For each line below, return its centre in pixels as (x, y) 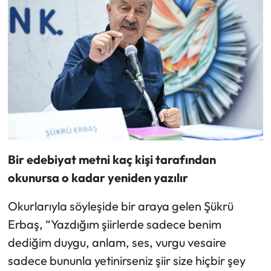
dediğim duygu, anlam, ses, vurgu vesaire (117, 243)
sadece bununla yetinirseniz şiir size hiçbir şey (126, 261)
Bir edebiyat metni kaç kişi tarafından (112, 160)
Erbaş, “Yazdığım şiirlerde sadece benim (114, 224)
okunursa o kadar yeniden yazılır (98, 178)
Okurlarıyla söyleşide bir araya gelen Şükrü (120, 206)
